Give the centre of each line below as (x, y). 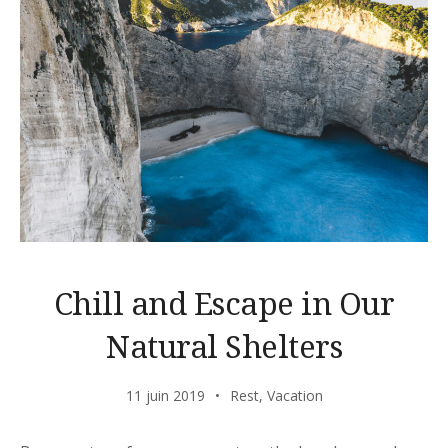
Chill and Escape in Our (224, 303)
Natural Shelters (224, 346)
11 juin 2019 (165, 396)
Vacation (294, 396)
